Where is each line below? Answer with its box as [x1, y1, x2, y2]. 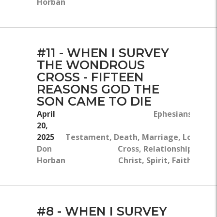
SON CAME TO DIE [37, 94, 152, 108]
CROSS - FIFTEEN [37, 70, 144, 84]
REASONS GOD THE [37, 82, 159, 96]
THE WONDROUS [37, 58, 145, 72]
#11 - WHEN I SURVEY [37, 46, 169, 60]
